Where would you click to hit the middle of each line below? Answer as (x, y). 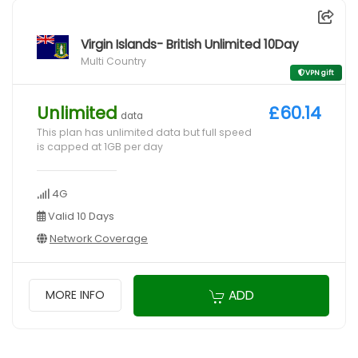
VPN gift (320, 72)
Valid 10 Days (80, 216)
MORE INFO (75, 295)
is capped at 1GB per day (100, 146)
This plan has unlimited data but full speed (144, 132)
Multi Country (113, 61)
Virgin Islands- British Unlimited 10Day (190, 44)
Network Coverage (99, 238)
